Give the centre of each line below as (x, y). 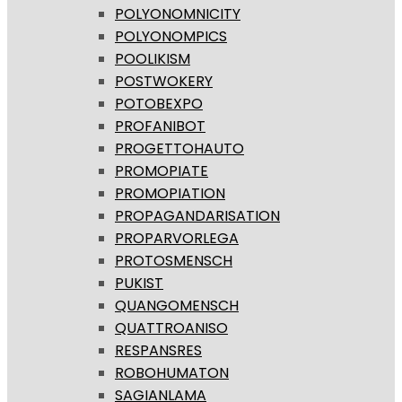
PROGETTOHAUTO (179, 149)
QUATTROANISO (171, 328)
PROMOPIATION (170, 194)
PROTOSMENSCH (174, 261)
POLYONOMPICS (171, 37)
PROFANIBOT (160, 127)
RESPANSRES (158, 351)
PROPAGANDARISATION (197, 216)
